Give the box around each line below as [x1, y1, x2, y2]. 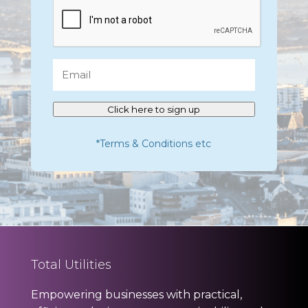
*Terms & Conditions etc [96, 137, 212, 150]
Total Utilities [30, 256, 111, 272]
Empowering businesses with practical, [30, 287, 242, 301]
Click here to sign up [107, 103, 201, 115]
